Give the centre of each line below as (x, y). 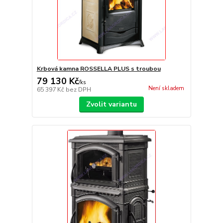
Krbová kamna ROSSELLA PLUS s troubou (99, 69)
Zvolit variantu (111, 104)
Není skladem (166, 89)
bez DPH (78, 90)
